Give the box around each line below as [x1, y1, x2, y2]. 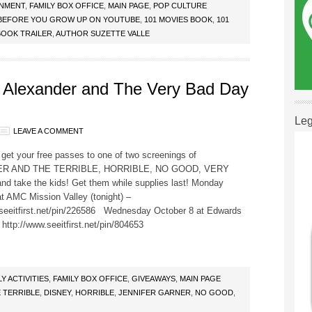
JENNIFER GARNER [118, 288, 191, 297]
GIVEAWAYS [132, 274, 175, 283]
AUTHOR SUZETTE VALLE [56, 29, 150, 38]
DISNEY [44, 288, 71, 297]
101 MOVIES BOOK [144, 15, 212, 24]
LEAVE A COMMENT [13, 127, 84, 135]
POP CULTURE [153, 1, 207, 10]
